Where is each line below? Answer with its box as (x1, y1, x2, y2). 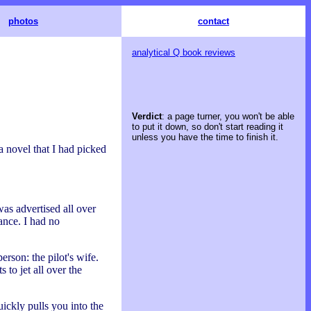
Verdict (132, 111, 162, 122)
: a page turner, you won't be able (162, 111, 294, 122)
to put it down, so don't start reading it (132, 121, 283, 133)
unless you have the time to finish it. (132, 132, 278, 143)
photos (8, 16, 38, 26)
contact (198, 16, 229, 26)
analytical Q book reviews (132, 47, 235, 58)
